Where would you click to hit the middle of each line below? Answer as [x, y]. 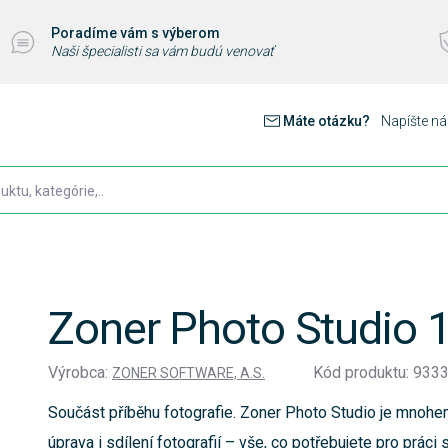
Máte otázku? [328, 121]
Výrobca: [80, 373]
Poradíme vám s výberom [135, 33]
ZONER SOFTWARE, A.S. [188, 373]
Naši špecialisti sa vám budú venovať [162, 51]
